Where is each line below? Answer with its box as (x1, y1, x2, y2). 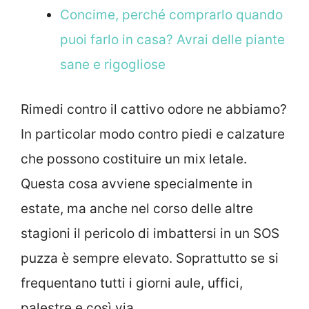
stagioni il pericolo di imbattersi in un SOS (21, 225, 279, 241)
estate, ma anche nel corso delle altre (21, 200, 253, 217)
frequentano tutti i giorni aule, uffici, (21, 275, 243, 291)
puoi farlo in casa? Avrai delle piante (60, 32, 285, 48)
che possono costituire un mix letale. (21, 150, 247, 167)
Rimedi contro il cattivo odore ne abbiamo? (21, 101, 287, 117)
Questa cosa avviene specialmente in (21, 175, 252, 192)
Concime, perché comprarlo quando (60, 7, 283, 23)
